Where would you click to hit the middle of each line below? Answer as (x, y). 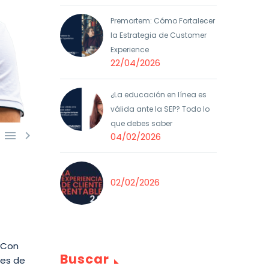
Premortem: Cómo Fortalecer (163, 21)
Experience (130, 50)
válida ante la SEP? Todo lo (160, 109)
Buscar (85, 259)
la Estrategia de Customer (159, 35)
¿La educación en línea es (159, 95)
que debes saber (141, 123)
